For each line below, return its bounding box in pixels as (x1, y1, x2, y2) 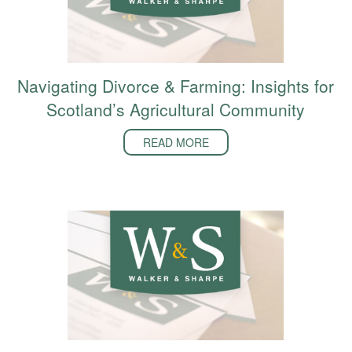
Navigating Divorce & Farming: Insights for (17, 74, 335, 98)
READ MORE (142, 134, 209, 151)
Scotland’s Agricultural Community (46, 97, 306, 122)
